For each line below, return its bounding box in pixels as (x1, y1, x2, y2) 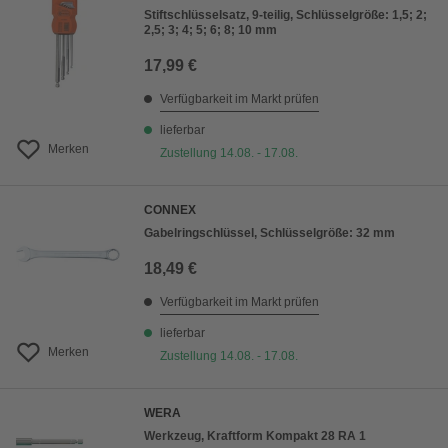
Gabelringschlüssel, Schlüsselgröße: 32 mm (144, 226, 395, 241)
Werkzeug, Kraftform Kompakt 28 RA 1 (144, 429, 366, 444)
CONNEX (144, 203, 196, 218)
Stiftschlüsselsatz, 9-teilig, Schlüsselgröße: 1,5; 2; (144, 8, 427, 23)
